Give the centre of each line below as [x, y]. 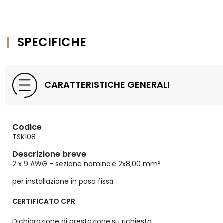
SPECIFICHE [52, 42]
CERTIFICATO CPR [44, 201]
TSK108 [24, 137]
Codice [27, 127]
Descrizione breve [49, 154]
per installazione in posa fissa [63, 181]
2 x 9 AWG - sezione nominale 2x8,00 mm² [86, 164]
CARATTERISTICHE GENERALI [106, 84]
